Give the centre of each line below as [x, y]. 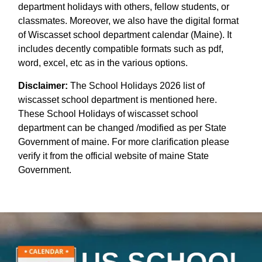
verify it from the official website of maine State [113, 156]
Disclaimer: [43, 85]
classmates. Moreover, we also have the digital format [128, 20]
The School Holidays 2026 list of [136, 85]
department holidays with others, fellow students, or [124, 6]
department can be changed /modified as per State [122, 127]
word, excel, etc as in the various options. [103, 63]
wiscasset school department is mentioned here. [118, 99]
